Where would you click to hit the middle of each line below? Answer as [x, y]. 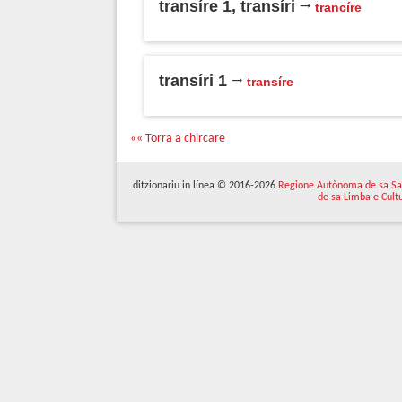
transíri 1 [193, 81]
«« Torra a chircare [178, 139]
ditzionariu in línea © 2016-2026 [205, 186]
